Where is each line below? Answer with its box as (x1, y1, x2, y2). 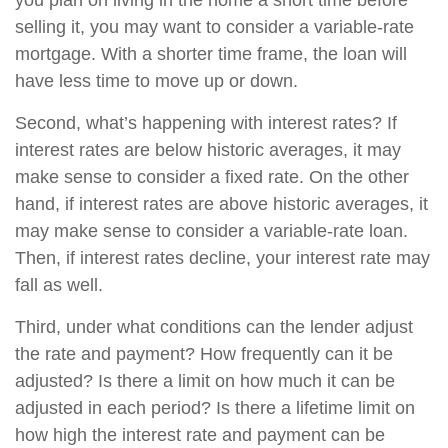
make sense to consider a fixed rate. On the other (15, 167, 409, 187)
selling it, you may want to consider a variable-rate (15, 17, 414, 37)
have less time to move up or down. (15, 71, 298, 91)
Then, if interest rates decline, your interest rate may (15, 248, 430, 268)
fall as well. (15, 275, 103, 295)
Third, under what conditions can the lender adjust (15, 317, 413, 337)
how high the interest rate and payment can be (15, 425, 385, 445)
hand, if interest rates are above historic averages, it (15, 194, 428, 214)
